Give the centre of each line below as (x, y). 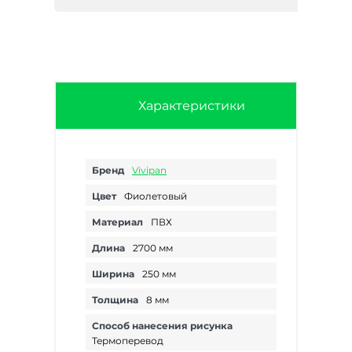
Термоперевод (128, 341)
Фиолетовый (156, 196)
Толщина (115, 300)
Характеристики (192, 106)
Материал (117, 222)
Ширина (113, 274)
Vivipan (149, 170)
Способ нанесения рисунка (162, 326)
